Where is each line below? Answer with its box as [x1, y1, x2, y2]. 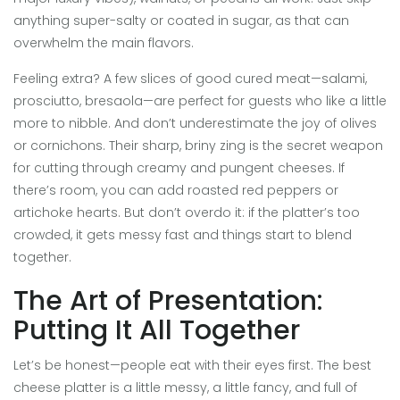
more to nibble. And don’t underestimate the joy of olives [13, 114, 377, 133]
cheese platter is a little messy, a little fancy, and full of [13, 379, 357, 397]
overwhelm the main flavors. [13, 34, 194, 53]
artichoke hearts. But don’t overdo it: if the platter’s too [13, 204, 360, 222]
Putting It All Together [13, 312, 300, 350]
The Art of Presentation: [13, 282, 323, 321]
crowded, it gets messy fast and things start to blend [13, 226, 352, 245]
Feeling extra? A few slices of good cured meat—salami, [13, 70, 367, 88]
